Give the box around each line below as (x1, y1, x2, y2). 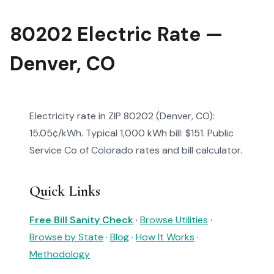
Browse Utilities (140, 213, 208, 226)
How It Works (136, 231, 194, 243)
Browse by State (29, 231, 103, 243)
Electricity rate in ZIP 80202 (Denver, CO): (29, 109, 215, 122)
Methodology (29, 248, 90, 261)
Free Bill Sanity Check (29, 213, 133, 226)
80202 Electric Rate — (10, 21, 223, 47)
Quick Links (29, 182, 100, 200)
